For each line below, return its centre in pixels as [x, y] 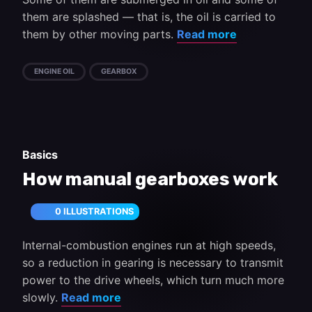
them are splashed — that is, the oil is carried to [149, 17]
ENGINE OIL [54, 71]
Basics [40, 155]
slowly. [42, 297]
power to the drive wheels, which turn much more [153, 280]
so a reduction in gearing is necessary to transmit [153, 263]
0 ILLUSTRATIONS [94, 211]
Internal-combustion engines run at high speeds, [149, 245]
